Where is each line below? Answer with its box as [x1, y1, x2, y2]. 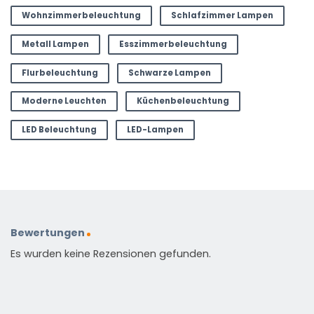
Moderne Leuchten [21, 95, 107, 107]
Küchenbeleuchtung [136, 95, 229, 107]
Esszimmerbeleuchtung [118, 38, 227, 50]
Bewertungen [11, 226, 85, 240]
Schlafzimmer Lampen [170, 10, 273, 22]
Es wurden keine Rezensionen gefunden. [11, 247, 211, 261]
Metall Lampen [21, 38, 89, 50]
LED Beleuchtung [21, 123, 97, 135]
